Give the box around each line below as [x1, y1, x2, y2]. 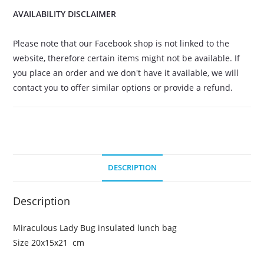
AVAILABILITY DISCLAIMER [13, 8, 117, 19]
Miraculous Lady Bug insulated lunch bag [13, 222, 177, 233]
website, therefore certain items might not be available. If [13, 52, 240, 64]
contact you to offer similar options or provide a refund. [13, 81, 233, 93]
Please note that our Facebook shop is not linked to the [13, 37, 230, 49]
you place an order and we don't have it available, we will [13, 67, 239, 78]
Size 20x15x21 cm [13, 236, 85, 248]
